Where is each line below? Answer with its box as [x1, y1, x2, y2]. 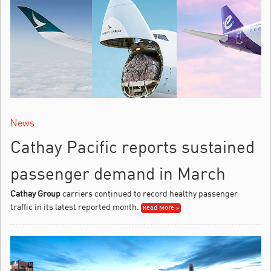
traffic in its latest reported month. [10, 201, 139, 212]
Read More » [143, 203, 179, 213]
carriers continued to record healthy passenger [60, 188, 238, 198]
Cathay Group [10, 188, 60, 198]
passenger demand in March [10, 162, 226, 184]
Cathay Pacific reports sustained [10, 135, 255, 157]
